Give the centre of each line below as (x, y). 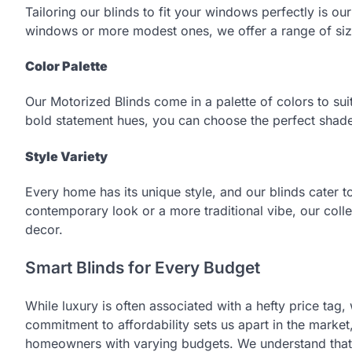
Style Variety (66, 156)
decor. (44, 229)
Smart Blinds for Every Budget (143, 267)
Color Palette (66, 66)
